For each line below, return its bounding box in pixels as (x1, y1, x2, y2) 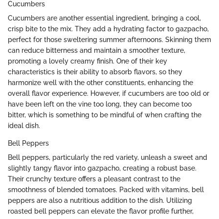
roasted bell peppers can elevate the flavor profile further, (8, 207, 194, 216)
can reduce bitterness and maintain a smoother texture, (8, 46, 185, 55)
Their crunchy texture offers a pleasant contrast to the (8, 175, 180, 183)
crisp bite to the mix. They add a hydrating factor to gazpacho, (8, 25, 209, 33)
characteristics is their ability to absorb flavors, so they (8, 68, 182, 76)
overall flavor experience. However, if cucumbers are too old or (8, 89, 209, 98)
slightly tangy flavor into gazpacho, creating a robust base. (8, 164, 197, 173)
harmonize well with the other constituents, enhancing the (8, 79, 193, 87)
